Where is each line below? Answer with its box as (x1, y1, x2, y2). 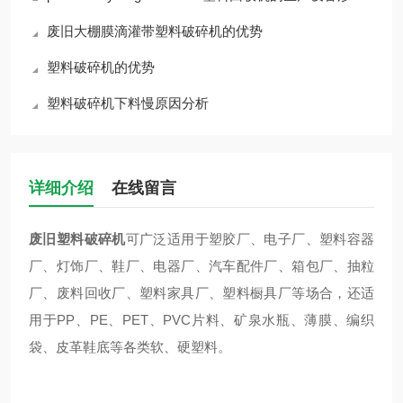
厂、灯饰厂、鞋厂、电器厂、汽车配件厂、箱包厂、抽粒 (29, 258, 374, 273)
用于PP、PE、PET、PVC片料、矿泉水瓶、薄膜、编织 (29, 312, 374, 327)
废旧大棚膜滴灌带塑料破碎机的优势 (47, 23, 263, 39)
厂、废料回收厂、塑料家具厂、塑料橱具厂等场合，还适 (29, 285, 374, 300)
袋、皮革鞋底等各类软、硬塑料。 (29, 339, 231, 354)
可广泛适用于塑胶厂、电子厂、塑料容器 (125, 231, 374, 246)
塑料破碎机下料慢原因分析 (47, 95, 209, 111)
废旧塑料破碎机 (29, 231, 126, 246)
